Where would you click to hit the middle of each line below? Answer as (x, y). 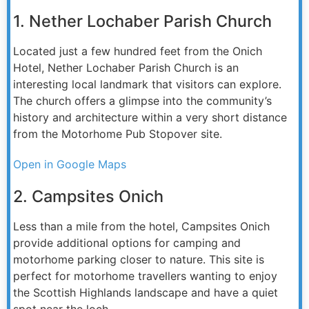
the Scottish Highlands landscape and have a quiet (146, 292)
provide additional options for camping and (127, 242)
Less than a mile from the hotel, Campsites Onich (141, 226)
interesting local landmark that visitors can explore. (147, 84)
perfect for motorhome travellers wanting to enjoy (145, 276)
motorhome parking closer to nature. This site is (139, 259)
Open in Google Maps (70, 164)
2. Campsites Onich (88, 196)
